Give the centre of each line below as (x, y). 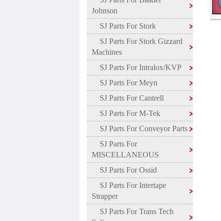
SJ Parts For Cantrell (128, 98)
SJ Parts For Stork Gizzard (137, 41)
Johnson (104, 11)
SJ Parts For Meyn (124, 83)
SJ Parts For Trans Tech (132, 211)
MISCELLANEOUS (125, 155)
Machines (107, 52)
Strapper (105, 196)
